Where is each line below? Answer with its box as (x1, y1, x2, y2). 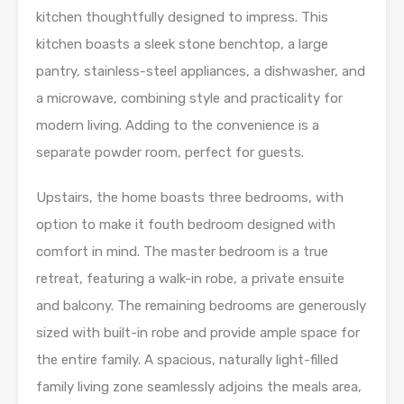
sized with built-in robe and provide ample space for (36, 324, 360, 341)
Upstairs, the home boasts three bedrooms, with (36, 188, 344, 206)
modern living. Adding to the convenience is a (36, 116, 319, 133)
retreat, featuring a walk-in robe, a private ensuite (36, 270, 344, 287)
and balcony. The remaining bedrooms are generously (36, 297, 366, 314)
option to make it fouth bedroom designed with (36, 216, 335, 233)
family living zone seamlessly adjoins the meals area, (36, 378, 362, 395)
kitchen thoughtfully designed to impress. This (36, 8, 328, 25)
